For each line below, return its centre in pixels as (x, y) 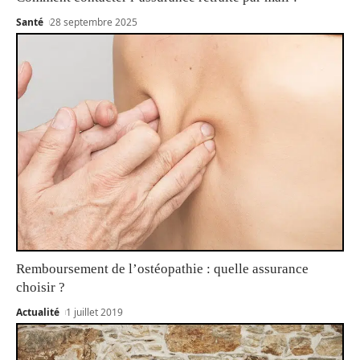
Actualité (38, 312)
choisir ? (41, 287)
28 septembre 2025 (94, 22)
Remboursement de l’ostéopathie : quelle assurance (162, 268)
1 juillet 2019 (95, 312)
